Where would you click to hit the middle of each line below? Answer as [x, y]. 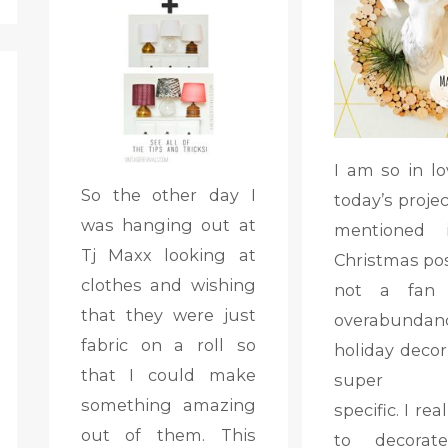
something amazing [168, 404]
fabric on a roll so [168, 344]
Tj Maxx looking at [168, 254]
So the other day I [168, 194]
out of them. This [168, 434]
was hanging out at [168, 224]
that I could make [168, 374]
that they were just [168, 314]
